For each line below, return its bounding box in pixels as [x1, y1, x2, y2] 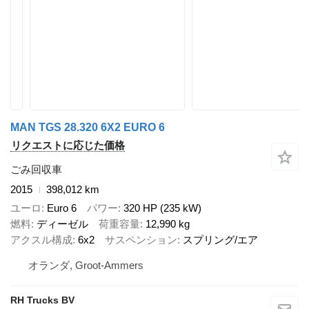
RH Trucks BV [10, 295, 74, 306]
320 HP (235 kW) [123, 201, 201, 214]
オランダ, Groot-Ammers [28, 259, 143, 271]
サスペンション [105, 233, 177, 246]
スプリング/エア [183, 233, 258, 246]
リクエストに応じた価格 [11, 139, 125, 151]
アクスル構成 [10, 233, 72, 246]
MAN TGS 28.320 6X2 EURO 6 [10, 121, 165, 133]
